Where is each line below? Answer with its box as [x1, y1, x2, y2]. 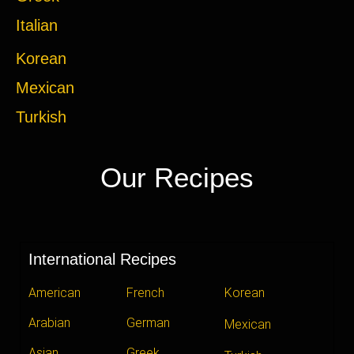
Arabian [28, 315, 70, 331]
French [126, 285, 165, 301]
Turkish [16, 108, 66, 126]
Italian [16, 17, 58, 35]
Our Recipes [100, 162, 254, 194]
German [126, 315, 171, 331]
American [28, 285, 81, 301]
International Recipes [28, 250, 176, 269]
